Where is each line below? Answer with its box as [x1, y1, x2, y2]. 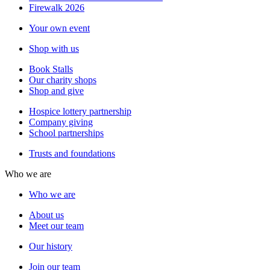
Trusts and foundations [29, 148, 115, 159]
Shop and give [29, 85, 84, 96]
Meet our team [29, 220, 84, 231]
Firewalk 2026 [29, 2, 84, 13]
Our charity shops [29, 74, 96, 85]
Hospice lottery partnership [29, 105, 131, 116]
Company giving [29, 116, 93, 127]
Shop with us [29, 43, 79, 54]
